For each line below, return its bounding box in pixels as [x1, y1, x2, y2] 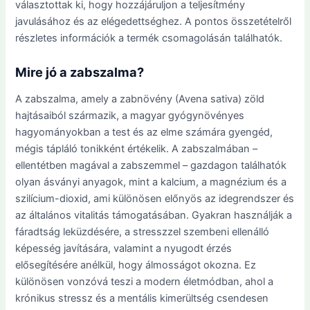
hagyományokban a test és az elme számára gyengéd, [15, 125, 273, 138]
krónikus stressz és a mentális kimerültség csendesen [15, 291, 269, 304]
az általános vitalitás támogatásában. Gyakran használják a [15, 208, 293, 221]
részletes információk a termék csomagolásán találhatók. [15, 31, 283, 44]
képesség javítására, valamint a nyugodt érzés [15, 241, 232, 255]
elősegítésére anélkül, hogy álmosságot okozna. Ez [15, 258, 257, 271]
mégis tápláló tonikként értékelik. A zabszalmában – [15, 142, 258, 155]
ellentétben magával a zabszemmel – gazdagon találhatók [15, 158, 287, 172]
